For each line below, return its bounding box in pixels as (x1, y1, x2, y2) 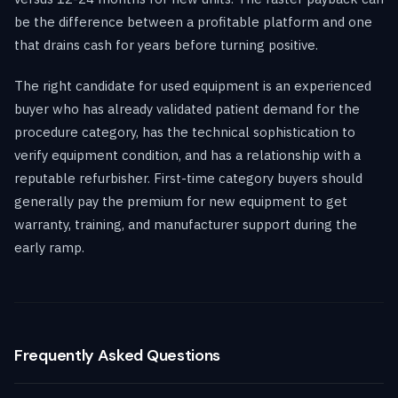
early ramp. (14, 238, 84, 256)
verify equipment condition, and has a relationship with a (14, 146, 361, 163)
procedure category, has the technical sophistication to (14, 123, 355, 140)
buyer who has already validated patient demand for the (14, 99, 360, 117)
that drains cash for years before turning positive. (14, 36, 318, 53)
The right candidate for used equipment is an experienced (14, 76, 371, 94)
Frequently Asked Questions (14, 344, 221, 366)
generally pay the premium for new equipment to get (14, 192, 347, 210)
